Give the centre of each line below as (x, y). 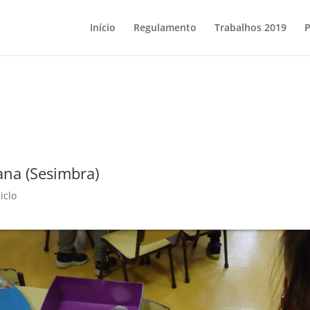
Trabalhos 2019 (250, 27)
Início (102, 27)
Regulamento (165, 27)
